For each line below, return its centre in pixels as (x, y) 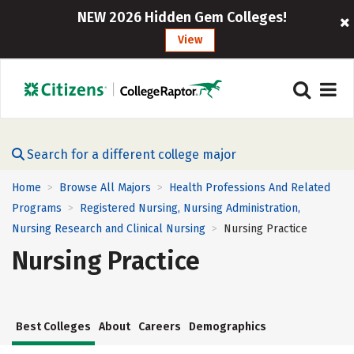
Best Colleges (53, 327)
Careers (160, 327)
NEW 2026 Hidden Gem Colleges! (183, 17)
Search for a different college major (132, 154)
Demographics (228, 327)
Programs (37, 209)
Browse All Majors (105, 188)
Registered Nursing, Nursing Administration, (190, 209)
